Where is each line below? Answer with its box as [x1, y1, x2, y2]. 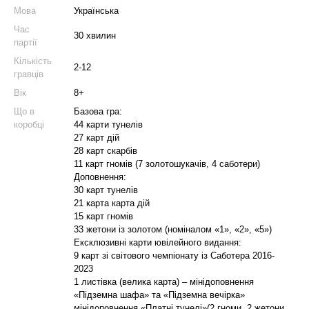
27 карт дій [74, 132, 119, 143]
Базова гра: [74, 106, 122, 117]
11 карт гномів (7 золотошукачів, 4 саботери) [74, 159, 260, 169]
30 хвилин [74, 30, 116, 41]
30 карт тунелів [74, 185, 138, 195]
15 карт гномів [74, 211, 133, 221]
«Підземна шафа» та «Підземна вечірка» [74, 290, 245, 300]
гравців [14, 69, 43, 79]
